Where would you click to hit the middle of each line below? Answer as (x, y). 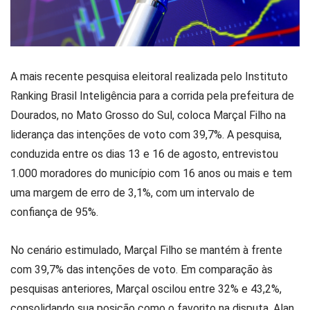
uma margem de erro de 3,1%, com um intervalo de (133, 193)
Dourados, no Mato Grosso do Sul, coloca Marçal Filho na (148, 115)
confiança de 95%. (54, 212)
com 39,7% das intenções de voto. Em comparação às (142, 270)
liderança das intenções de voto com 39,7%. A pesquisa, (146, 135)
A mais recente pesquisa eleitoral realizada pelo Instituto (149, 76)
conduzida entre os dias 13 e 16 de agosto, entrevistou (144, 154)
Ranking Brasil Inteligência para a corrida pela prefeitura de (152, 96)
